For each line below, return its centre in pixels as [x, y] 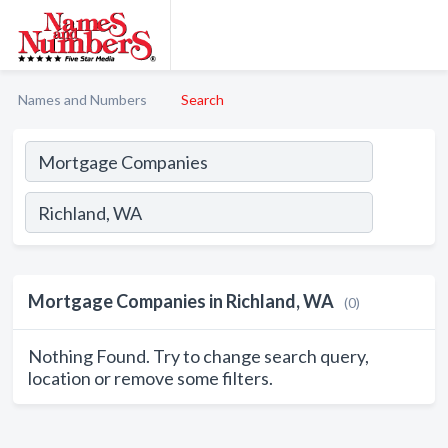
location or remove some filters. [150, 378]
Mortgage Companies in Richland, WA [181, 301]
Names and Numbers [82, 99]
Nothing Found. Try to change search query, [198, 356]
